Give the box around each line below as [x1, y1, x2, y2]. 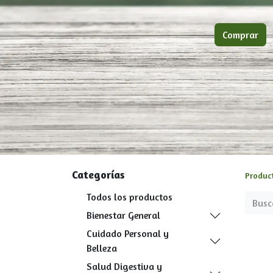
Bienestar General [87, 209, 160, 221]
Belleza [87, 242, 117, 254]
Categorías [72, 168, 125, 181]
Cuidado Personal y [87, 227, 169, 239]
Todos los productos [87, 191, 172, 203]
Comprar [222, 29, 258, 41]
